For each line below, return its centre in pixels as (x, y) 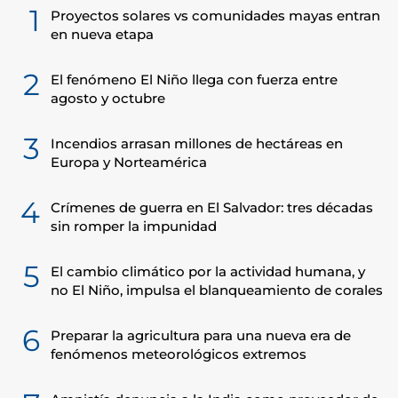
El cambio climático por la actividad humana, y (208, 271)
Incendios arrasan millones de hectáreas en (197, 143)
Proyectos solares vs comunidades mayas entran (215, 16)
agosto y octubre (108, 98)
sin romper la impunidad (134, 226)
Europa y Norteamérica (129, 162)
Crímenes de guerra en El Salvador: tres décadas (212, 207)
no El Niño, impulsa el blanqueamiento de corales (217, 290)
